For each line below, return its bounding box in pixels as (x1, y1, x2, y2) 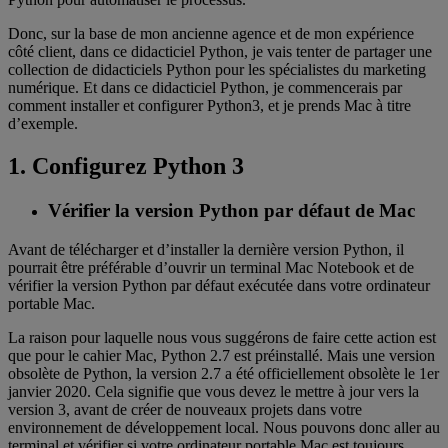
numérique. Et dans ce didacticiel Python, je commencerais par (8, 79, 402, 97)
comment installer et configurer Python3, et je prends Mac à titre (8, 97, 411, 115)
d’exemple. (8, 115, 78, 133)
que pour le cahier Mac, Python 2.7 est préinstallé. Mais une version (8, 346, 435, 364)
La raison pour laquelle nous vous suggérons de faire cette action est (8, 328, 436, 346)
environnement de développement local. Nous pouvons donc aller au (8, 418, 440, 436)
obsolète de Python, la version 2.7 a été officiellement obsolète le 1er (8, 364, 439, 382)
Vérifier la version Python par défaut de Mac (48, 200, 415, 222)
